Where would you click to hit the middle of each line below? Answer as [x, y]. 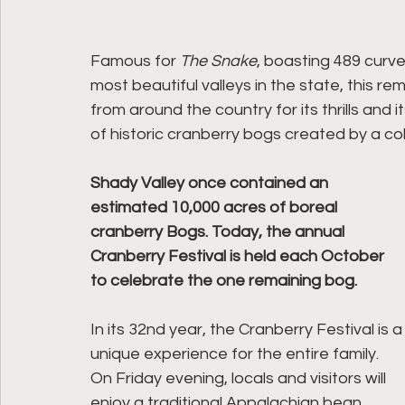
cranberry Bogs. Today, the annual [219, 232]
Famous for [135, 61]
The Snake [218, 61]
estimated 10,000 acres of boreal [216, 208]
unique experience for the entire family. [236, 354]
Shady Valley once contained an [211, 184]
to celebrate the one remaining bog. [226, 281]
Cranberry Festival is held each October [239, 257]
